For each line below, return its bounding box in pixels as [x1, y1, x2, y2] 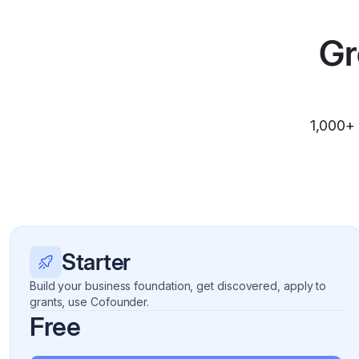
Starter [62, 248, 131, 276]
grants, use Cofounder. [30, 295, 150, 309]
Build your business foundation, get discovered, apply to [30, 279, 327, 292]
